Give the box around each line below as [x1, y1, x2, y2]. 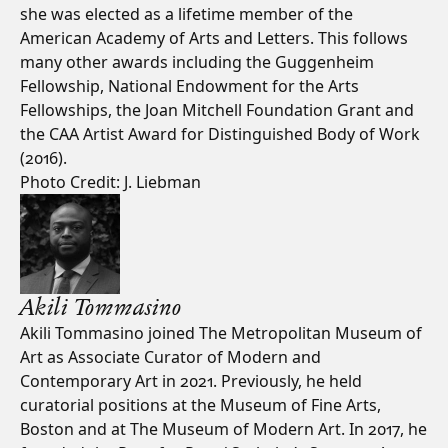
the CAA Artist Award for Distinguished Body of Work [20, 123, 420, 145]
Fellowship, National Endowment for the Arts [20, 75, 359, 97]
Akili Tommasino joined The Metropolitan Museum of [20, 322, 422, 344]
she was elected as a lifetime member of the [20, 3, 353, 25]
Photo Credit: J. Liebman [20, 171, 201, 193]
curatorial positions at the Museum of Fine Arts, [20, 394, 381, 416]
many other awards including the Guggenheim [20, 51, 374, 73]
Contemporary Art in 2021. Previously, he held [20, 370, 362, 392]
